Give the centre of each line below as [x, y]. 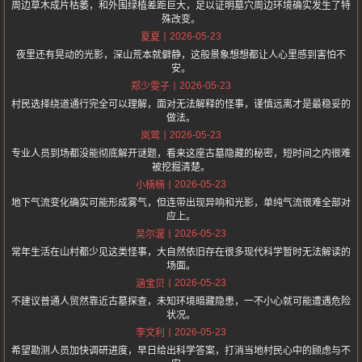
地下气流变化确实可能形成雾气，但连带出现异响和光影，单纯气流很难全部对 [181, 203]
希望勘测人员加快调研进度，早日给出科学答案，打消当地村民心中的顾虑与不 [181, 351]
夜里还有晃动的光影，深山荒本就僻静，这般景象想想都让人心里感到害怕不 [181, 55]
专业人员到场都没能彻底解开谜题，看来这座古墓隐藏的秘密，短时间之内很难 [181, 154]
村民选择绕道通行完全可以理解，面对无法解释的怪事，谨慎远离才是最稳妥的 [181, 105]
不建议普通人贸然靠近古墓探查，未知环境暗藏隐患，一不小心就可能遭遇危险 [181, 302]
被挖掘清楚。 [181, 168]
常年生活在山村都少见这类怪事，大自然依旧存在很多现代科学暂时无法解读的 [181, 253]
